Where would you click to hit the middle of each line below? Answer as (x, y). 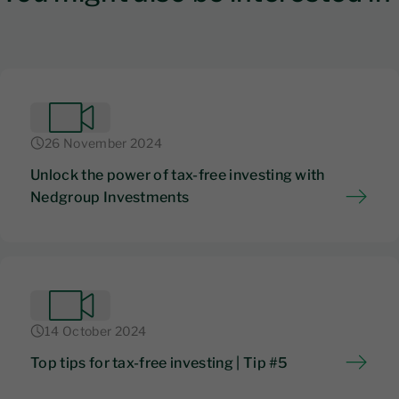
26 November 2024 (104, 142)
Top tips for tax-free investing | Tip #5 (159, 362)
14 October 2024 (96, 330)
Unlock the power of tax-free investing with (178, 175)
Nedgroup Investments (110, 197)
